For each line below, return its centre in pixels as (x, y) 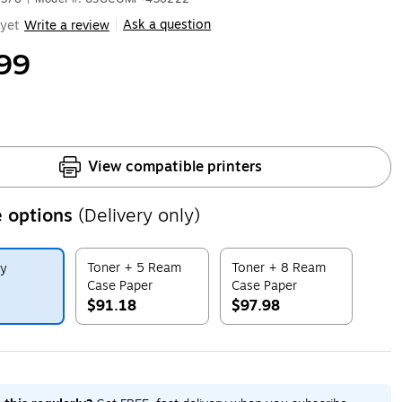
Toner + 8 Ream (278, 268)
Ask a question (166, 25)
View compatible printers (175, 167)
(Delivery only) (139, 216)
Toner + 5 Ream (134, 268)
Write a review (66, 25)
